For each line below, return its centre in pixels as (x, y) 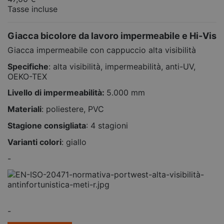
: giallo (74, 142)
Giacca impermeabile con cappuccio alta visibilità (102, 50)
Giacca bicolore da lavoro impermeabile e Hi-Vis (112, 35)
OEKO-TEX (27, 76)
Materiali (24, 109)
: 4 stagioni (107, 125)
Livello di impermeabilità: (57, 93)
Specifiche (28, 66)
